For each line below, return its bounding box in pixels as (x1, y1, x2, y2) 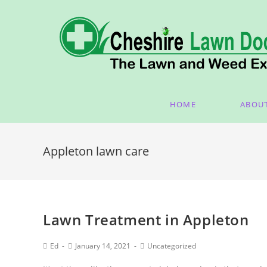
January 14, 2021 (75, 241, 131, 251)
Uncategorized (147, 241, 196, 251)
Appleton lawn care (43, 143, 149, 159)
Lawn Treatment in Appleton (43, 210, 249, 229)
